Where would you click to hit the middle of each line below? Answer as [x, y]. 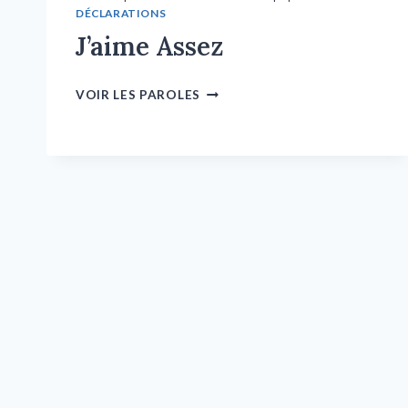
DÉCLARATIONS [121, 13]
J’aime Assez [149, 46]
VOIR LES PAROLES [138, 94]
